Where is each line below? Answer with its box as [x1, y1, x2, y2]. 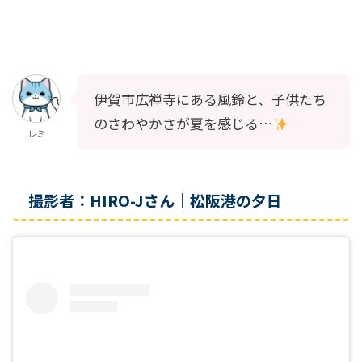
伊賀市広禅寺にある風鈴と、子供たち [94, 88, 326, 109]
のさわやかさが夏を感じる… [94, 112, 273, 133]
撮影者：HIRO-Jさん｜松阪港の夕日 [28, 188, 282, 211]
